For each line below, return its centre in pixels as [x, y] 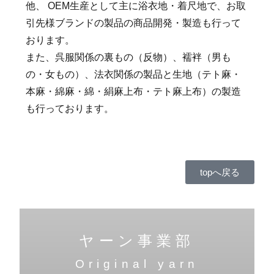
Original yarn [137, 264]
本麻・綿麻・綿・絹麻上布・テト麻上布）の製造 [133, 92]
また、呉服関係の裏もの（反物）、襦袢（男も [128, 57]
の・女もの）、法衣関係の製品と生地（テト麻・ [133, 75]
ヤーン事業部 [137, 241]
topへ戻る [220, 172]
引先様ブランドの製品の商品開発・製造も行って [133, 23]
